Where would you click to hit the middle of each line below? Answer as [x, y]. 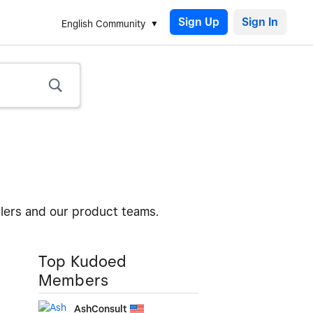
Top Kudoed [83, 261]
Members [73, 280]
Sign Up [199, 22]
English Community [103, 24]
